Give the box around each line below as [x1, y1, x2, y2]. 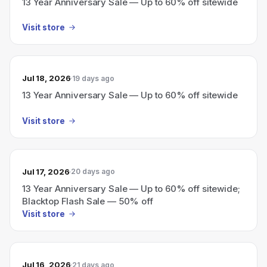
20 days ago [71, 167, 116, 176]
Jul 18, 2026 [22, 73, 71, 83]
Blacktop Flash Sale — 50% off [22, 195, 153, 207]
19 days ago [72, 73, 115, 83]
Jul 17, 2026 [22, 166, 70, 176]
